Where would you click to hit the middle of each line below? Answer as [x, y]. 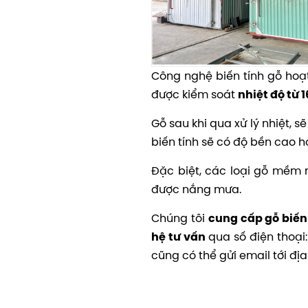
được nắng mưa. [196, 189]
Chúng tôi [180, 218]
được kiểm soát [195, 95]
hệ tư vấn [178, 237]
